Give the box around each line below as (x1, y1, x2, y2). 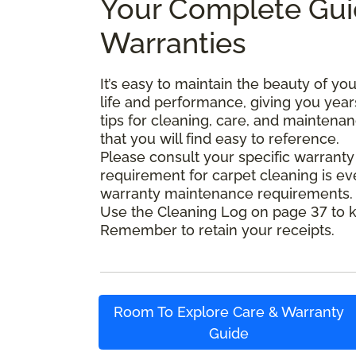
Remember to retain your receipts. (100, 221, 335, 238)
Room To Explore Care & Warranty (114, 303, 345, 320)
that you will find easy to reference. (100, 130, 339, 147)
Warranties (100, 25, 246, 60)
